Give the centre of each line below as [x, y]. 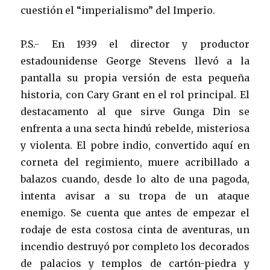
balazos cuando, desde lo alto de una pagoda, [135, 179]
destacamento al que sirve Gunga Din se [135, 111]
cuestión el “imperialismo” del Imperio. [118, 10]
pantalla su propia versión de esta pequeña [135, 77]
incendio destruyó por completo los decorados [135, 246]
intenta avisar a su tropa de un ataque [135, 196]
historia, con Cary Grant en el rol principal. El [135, 94]
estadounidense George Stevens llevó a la [135, 61]
